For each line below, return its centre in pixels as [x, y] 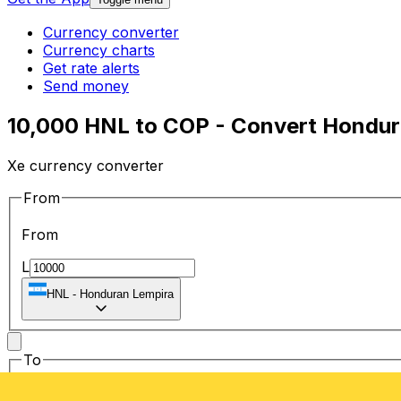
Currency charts [99, 51]
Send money [86, 86]
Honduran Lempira [127, 294]
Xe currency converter [85, 165]
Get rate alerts [91, 68]
